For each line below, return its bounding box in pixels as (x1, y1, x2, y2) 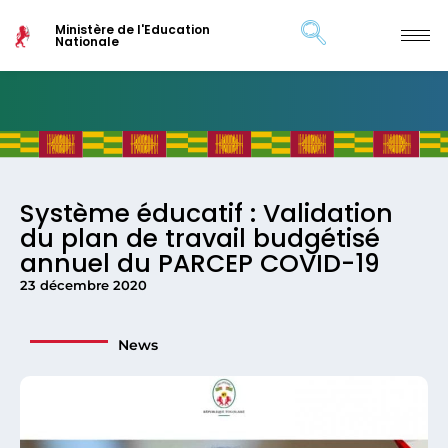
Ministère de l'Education (54, 20, 210, 38)
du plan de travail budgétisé (20, 221, 380, 256)
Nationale (54, 32, 119, 50)
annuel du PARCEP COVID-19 (20, 246, 380, 281)
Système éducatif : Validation (20, 196, 393, 231)
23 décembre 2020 (20, 277, 147, 293)
